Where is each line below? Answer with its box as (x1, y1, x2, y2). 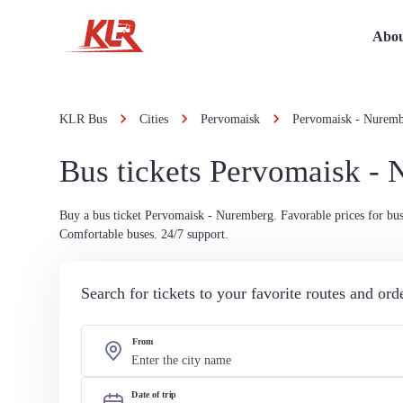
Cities (139, 112, 168, 126)
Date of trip (131, 389, 177, 400)
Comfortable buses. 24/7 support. (59, 228, 228, 241)
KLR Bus (59, 112, 107, 126)
